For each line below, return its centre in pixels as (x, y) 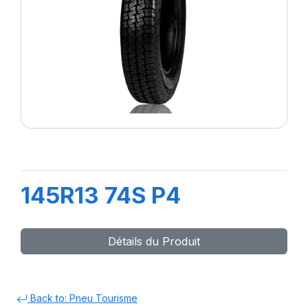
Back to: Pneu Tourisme (82, 298)
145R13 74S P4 (101, 195)
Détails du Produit (154, 241)
